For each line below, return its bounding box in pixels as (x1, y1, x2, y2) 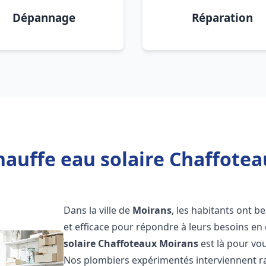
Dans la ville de (64, 204, 133, 217)
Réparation (191, 10, 253, 25)
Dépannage (12, 10, 75, 25)
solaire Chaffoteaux (64, 237, 157, 250)
